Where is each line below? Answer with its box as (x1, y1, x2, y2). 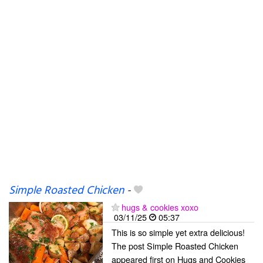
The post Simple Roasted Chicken (112, 239, 238, 252)
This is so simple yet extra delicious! (112, 225, 245, 238)
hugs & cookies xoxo (122, 200, 198, 213)
